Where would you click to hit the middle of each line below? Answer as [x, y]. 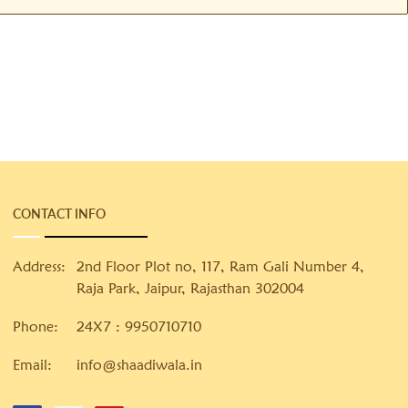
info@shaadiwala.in [140, 365]
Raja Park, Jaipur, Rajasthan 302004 [191, 288]
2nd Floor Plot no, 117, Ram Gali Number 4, [221, 266]
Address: [40, 266]
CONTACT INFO [60, 214]
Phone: [36, 326]
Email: [33, 365]
